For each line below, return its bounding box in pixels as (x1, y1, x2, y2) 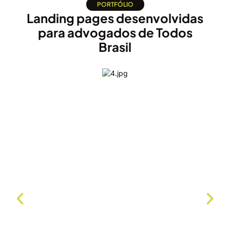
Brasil (99, 39, 131, 55)
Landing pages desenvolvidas (27, 10, 203, 26)
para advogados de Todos (37, 25, 193, 41)
